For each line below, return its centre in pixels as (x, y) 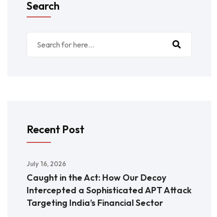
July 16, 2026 (46, 164)
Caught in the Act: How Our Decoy (96, 178)
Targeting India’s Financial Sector (95, 203)
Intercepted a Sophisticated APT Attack (109, 190)
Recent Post (55, 130)
